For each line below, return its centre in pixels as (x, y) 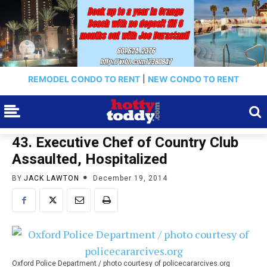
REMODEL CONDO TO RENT (84, 79)
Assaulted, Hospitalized (90, 159)
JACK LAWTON (52, 178)
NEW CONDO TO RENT (193, 79)
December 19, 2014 (130, 178)
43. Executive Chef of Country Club (125, 142)
